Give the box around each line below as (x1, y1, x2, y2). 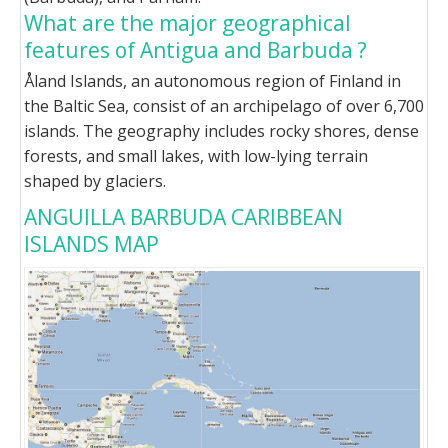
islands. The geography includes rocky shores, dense (24, 120, 419, 142)
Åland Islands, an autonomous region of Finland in (24, 70, 401, 92)
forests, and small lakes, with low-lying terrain (24, 145, 368, 167)
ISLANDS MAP (24, 230, 159, 258)
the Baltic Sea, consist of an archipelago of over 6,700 (24, 95, 424, 117)
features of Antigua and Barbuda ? (24, 36, 367, 64)
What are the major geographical (24, 9, 351, 37)
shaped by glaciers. (24, 170, 166, 192)
